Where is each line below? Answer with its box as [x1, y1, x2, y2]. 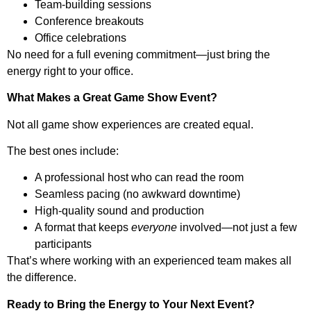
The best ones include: [7, 145, 119, 158]
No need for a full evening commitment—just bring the [7, 48, 270, 60]
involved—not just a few [177, 221, 297, 234]
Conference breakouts [35, 15, 144, 27]
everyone [131, 221, 177, 234]
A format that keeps [35, 221, 131, 234]
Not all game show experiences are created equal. [7, 118, 253, 131]
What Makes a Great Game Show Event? [7, 92, 217, 104]
